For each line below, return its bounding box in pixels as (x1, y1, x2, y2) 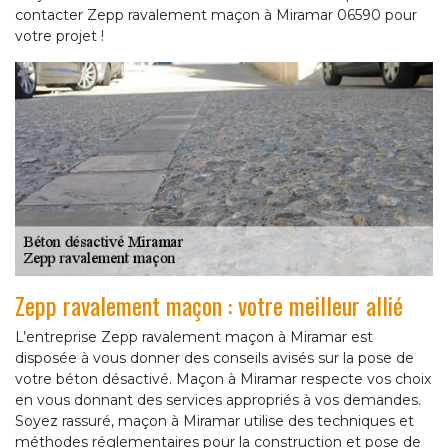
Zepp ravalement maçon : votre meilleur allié (15, 286, 403, 323)
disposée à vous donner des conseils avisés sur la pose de (15, 348, 414, 367)
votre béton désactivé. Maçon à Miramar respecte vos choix (15, 369, 431, 388)
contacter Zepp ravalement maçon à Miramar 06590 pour (15, 5, 417, 24)
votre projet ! (15, 26, 104, 45)
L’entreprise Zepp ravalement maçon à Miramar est (15, 327, 373, 346)
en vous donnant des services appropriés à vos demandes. (15, 390, 421, 409)
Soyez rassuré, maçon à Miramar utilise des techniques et (15, 411, 414, 430)
